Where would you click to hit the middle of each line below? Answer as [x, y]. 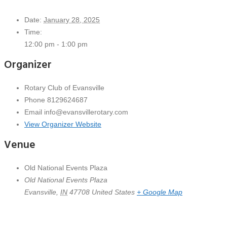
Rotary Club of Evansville [64, 87]
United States [113, 192]
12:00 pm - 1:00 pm [56, 44]
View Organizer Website [63, 124]
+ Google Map [160, 192]
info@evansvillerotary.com [86, 112]
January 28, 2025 [72, 20]
